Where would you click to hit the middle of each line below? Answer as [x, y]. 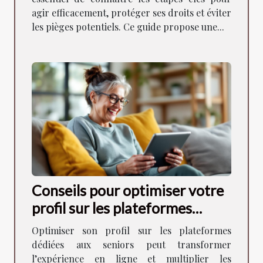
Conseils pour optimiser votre [128, 190]
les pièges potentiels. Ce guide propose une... [128, 26]
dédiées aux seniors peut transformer [131, 245]
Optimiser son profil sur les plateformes [131, 231]
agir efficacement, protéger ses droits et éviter [131, 12]
